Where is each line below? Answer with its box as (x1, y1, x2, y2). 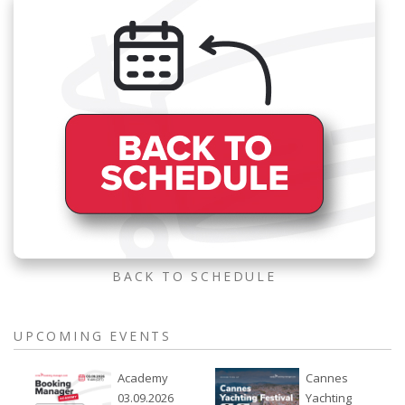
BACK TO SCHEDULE (112, 267, 277, 285)
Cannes (306, 369, 349, 386)
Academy (118, 369, 169, 386)
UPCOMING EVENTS (14, 326, 172, 344)
